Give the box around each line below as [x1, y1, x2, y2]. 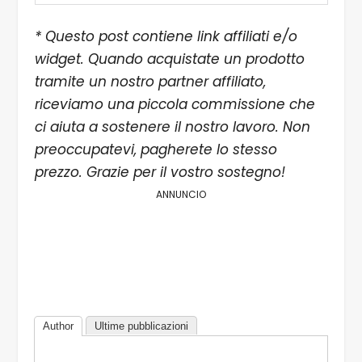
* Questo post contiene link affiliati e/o [34, 27, 297, 47]
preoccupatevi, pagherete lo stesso [34, 140, 277, 160]
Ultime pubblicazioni [95, 320, 189, 333]
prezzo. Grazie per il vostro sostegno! [34, 162, 285, 183]
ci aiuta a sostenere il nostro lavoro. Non [34, 117, 310, 137]
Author [43, 320, 74, 333]
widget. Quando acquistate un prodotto [34, 49, 305, 69]
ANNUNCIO [156, 187, 206, 202]
